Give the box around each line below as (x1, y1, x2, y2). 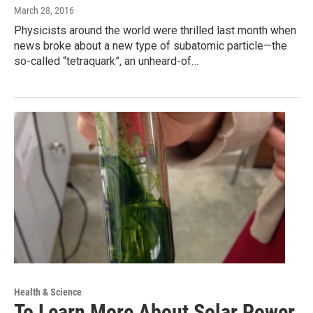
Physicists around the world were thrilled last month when (14, 24, 296, 38)
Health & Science (14, 286, 82, 298)
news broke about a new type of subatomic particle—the (14, 39, 287, 53)
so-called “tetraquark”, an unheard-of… (14, 54, 198, 68)
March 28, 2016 (14, 5, 74, 17)
